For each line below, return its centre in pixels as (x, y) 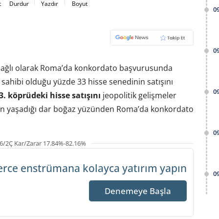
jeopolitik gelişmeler (138, 95)
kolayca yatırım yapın (135, 168)
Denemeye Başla (138, 191)
